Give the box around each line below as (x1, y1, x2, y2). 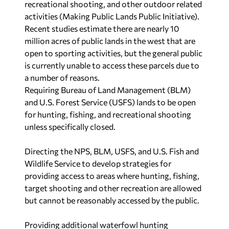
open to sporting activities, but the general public (25, 48, 202, 58)
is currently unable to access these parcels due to (25, 60, 199, 70)
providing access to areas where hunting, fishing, (25, 171, 199, 180)
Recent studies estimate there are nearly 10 (25, 24, 179, 33)
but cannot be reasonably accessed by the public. (25, 195, 199, 205)
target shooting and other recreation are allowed (25, 183, 201, 193)
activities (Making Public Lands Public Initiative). (25, 11, 199, 21)
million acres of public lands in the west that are (25, 36, 195, 45)
